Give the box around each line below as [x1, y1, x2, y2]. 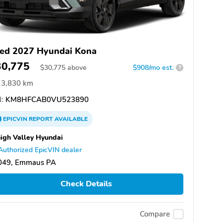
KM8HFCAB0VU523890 [3, 94, 89, 105]
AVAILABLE [53, 114, 88, 123]
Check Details [60, 178, 112, 190]
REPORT [29, 114, 53, 123]
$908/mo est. [133, 62, 173, 72]
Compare [140, 209, 170, 220]
